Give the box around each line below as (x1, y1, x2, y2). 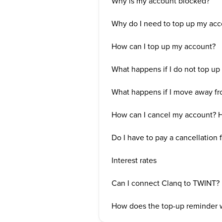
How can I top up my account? (111, 41, 216, 52)
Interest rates (111, 155, 157, 166)
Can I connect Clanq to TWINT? (111, 177, 220, 188)
